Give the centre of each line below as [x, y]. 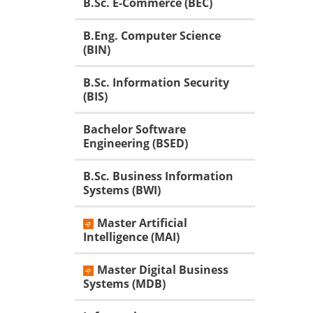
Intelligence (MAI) [131, 237]
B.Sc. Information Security [156, 83]
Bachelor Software [134, 130]
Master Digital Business [163, 270]
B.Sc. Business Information [158, 176]
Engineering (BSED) [136, 144]
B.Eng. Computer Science [152, 36]
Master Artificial [142, 223]
